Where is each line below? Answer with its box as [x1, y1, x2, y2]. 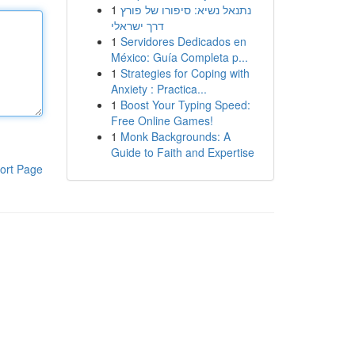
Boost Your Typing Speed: [120, 97, 250, 113]
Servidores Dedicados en [120, 33, 246, 49]
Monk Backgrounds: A [120, 128, 231, 144]
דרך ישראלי [110, 17, 164, 33]
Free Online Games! [110, 113, 213, 128]
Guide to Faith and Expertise [110, 144, 254, 160]
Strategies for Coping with [120, 65, 250, 81]
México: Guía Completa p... [110, 49, 248, 65]
